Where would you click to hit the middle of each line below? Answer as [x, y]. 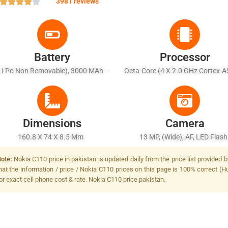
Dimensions [52, 123]
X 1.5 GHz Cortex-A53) [185, 82]
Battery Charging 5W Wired [52, 82]
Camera [185, 123]
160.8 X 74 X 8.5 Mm [52, 137]
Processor [185, 57]
